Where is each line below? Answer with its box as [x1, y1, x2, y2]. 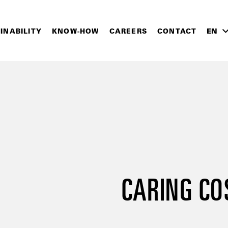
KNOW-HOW [52, 26, 99, 35]
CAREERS [109, 26, 148, 35]
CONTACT [157, 26, 197, 35]
